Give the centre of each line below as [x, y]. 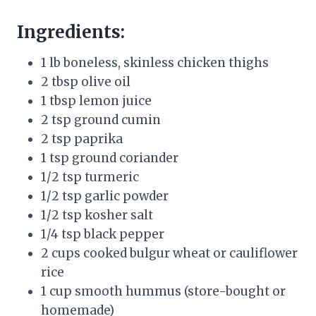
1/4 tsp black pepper [103, 234]
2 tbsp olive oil [86, 81]
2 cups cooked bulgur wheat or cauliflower [169, 253]
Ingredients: [71, 32]
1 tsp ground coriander [110, 158]
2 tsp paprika [82, 139]
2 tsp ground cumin [101, 120]
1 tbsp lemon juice [96, 101]
